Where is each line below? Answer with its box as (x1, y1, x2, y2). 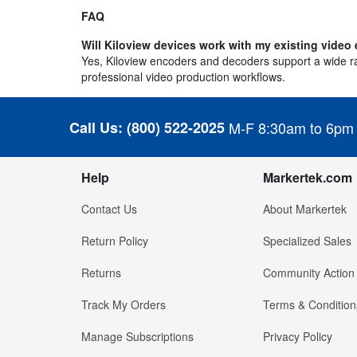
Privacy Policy (262, 328, 332, 345)
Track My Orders (81, 296, 166, 313)
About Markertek (262, 201, 347, 218)
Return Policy (81, 233, 148, 249)
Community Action (262, 265, 355, 281)
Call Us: (69, 116, 123, 138)
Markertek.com (262, 168, 352, 187)
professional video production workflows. (81, 69, 285, 85)
